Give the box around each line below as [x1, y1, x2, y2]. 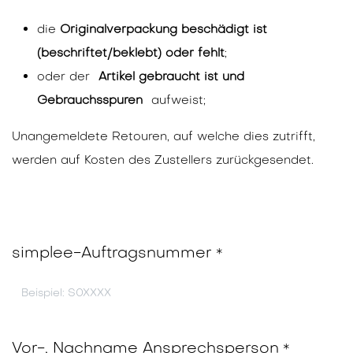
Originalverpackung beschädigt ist [60, 24, 267, 37]
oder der [37, 72, 94, 84]
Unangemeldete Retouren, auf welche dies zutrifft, [12, 132, 315, 144]
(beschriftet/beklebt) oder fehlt [37, 48, 225, 61]
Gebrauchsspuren [37, 95, 143, 108]
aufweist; [147, 95, 206, 108]
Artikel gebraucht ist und [98, 72, 244, 84]
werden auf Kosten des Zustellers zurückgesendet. [12, 155, 314, 168]
